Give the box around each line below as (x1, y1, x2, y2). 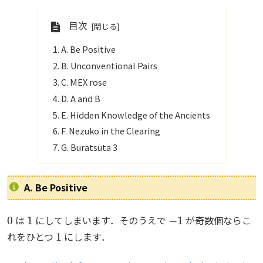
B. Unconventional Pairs (60, 59, 157, 72)
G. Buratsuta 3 (60, 141, 117, 154)
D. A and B (60, 92, 100, 104)
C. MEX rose (60, 75, 107, 88)
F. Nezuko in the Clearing (60, 124, 160, 137)
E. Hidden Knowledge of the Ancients (60, 108, 210, 121)
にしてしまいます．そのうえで (32, 213, 168, 228)
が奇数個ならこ (183, 213, 251, 228)
